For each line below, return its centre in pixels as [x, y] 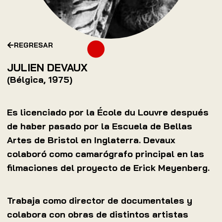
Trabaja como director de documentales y [100, 200]
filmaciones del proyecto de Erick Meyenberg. [108, 168]
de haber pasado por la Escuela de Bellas [100, 126]
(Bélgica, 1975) [40, 80]
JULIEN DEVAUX [47, 68]
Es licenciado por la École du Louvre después [108, 112]
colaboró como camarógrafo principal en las [106, 154]
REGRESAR [33, 45]
